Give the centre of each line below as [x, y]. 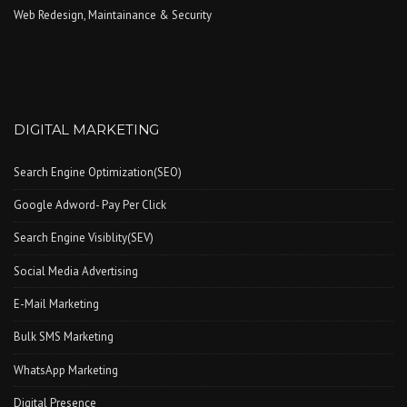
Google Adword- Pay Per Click [90, 205]
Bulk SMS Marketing [64, 337]
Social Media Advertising [76, 271]
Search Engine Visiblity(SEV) [84, 238]
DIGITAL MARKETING [87, 130]
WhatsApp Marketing [66, 370]
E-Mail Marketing [56, 304]
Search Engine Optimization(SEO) [98, 172]
